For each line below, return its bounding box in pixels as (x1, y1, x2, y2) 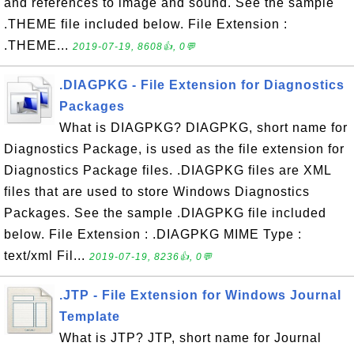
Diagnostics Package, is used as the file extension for (4, 142, 345, 156)
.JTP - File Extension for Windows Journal (59, 288, 341, 302)
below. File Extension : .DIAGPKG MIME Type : (4, 228, 302, 241)
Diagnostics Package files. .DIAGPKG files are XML (4, 164, 331, 177)
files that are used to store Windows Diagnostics (4, 185, 310, 198)
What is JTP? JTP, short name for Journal (59, 331, 322, 345)
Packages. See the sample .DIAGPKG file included (4, 206, 326, 220)
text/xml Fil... (4, 249, 89, 262)
